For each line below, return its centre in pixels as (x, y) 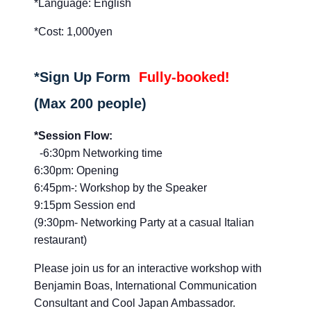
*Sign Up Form (86, 77)
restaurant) (60, 240)
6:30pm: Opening (76, 171)
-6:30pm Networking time (98, 153)
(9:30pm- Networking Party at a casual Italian (144, 223)
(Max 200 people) (90, 104)
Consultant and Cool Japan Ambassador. (135, 303)
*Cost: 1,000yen (73, 32)
